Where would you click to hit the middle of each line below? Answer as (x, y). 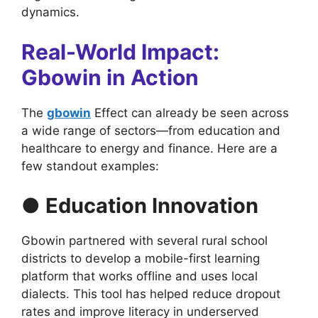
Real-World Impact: (120, 52)
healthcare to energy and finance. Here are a (149, 149)
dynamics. (50, 12)
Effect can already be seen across (190, 113)
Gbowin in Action (110, 78)
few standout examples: (90, 166)
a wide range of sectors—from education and (151, 131)
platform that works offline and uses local (139, 276)
